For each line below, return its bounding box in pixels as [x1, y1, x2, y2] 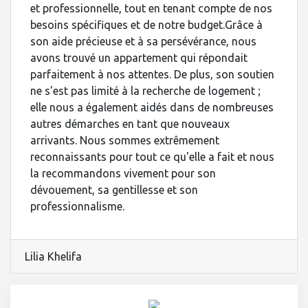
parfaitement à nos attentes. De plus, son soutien [30, 68, 274, 80]
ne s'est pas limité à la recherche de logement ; [30, 85, 261, 97]
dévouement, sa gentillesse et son [30, 184, 198, 196]
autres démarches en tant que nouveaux [30, 118, 230, 130]
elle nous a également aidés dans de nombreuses [30, 101, 274, 113]
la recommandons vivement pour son [30, 167, 216, 179]
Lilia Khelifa [25, 250, 82, 263]
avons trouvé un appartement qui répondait [30, 52, 247, 64]
